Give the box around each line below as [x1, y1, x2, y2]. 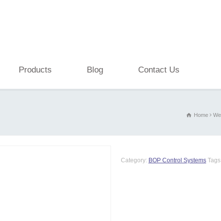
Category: [120, 157, 148, 164]
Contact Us [138, 65, 180, 74]
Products [19, 65, 52, 74]
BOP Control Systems [148, 157, 206, 164]
